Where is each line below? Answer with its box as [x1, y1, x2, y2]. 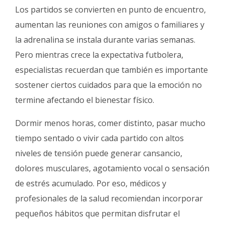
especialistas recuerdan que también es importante [15, 64, 208, 76]
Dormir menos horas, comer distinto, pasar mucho [15, 118, 205, 129]
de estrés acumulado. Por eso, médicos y [15, 178, 166, 189]
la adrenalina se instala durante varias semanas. [15, 34, 195, 46]
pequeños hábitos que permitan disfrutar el [15, 208, 180, 219]
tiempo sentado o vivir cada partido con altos [15, 133, 184, 144]
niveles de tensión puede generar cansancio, [15, 148, 182, 159]
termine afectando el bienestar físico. [15, 94, 154, 106]
